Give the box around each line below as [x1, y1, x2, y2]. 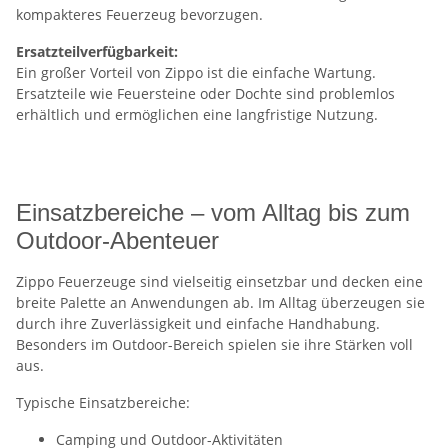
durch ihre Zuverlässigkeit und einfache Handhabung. [16, 314, 380, 333]
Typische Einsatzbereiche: [16, 393, 190, 412]
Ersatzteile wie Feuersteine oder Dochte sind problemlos [16, 84, 395, 103]
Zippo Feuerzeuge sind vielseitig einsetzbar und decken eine [16, 272, 423, 291]
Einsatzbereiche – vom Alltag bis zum [16, 199, 410, 226]
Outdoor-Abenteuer [16, 227, 219, 254]
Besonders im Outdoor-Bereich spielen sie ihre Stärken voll [16, 335, 413, 354]
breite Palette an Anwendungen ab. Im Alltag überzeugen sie [16, 293, 425, 312]
